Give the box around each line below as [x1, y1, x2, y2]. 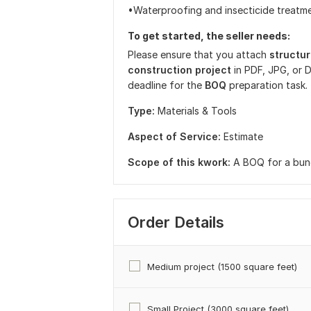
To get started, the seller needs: [128, 30, 290, 42]
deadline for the [128, 79, 205, 91]
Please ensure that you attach [128, 49, 269, 60]
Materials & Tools [158, 105, 237, 117]
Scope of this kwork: [128, 156, 230, 168]
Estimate [224, 131, 263, 142]
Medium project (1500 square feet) [147, 261, 297, 272]
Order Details [128, 213, 224, 231]
